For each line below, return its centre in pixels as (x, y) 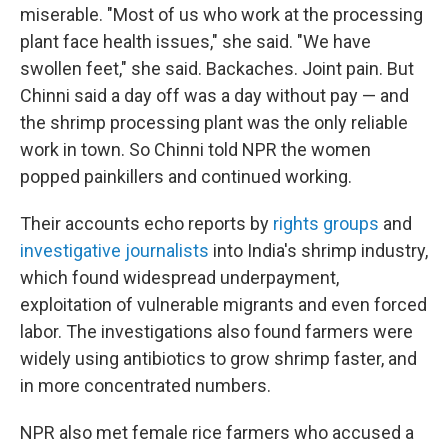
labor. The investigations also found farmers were (216, 331)
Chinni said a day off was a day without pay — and (214, 95)
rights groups (326, 223)
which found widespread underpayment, (179, 277)
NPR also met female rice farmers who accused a (217, 432)
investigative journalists (114, 250)
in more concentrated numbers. (145, 385)
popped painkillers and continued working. (186, 176)
